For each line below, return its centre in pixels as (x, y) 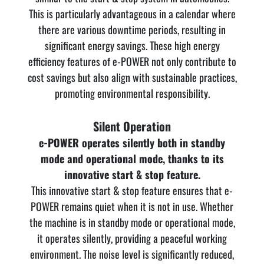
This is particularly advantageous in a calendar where (132, 14)
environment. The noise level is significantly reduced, (132, 254)
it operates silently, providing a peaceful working (132, 238)
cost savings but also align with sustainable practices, (132, 77)
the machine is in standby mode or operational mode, (132, 222)
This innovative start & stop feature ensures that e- (132, 191)
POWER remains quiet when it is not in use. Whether (132, 207)
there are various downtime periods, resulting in (132, 30)
